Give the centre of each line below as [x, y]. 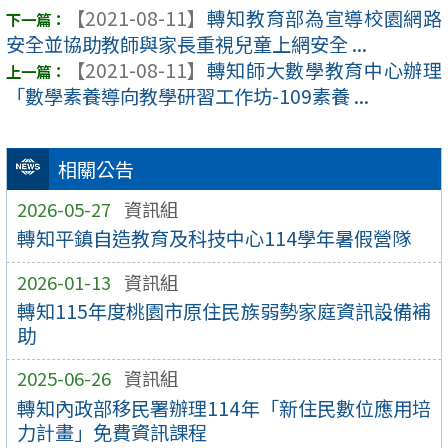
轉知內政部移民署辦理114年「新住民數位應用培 [224, 407]
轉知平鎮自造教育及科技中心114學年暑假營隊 [213, 238]
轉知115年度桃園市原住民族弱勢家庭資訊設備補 [224, 311]
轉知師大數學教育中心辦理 [324, 70]
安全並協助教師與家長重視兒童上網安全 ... [186, 44]
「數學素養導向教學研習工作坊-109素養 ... [187, 96]
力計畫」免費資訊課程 [111, 431]
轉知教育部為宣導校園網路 [324, 18]
